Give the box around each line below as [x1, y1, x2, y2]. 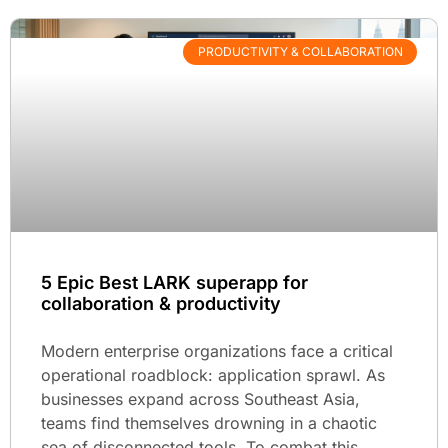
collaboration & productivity [41, 292, 281, 314]
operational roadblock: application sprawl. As [41, 364, 385, 385]
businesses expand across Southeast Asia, [41, 388, 360, 409]
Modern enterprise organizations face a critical [41, 340, 393, 361]
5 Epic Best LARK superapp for [41, 271, 308, 293]
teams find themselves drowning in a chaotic [41, 412, 377, 433]
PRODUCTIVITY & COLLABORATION [197, 44, 403, 60]
